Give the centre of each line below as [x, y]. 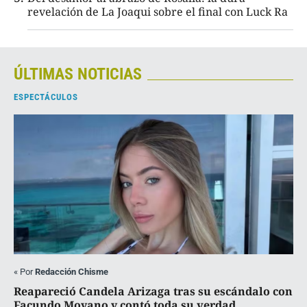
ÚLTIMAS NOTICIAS [78, 74]
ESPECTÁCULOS [46, 97]
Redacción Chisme [72, 272]
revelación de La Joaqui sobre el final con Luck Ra [158, 12]
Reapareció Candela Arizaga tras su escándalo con [153, 292]
